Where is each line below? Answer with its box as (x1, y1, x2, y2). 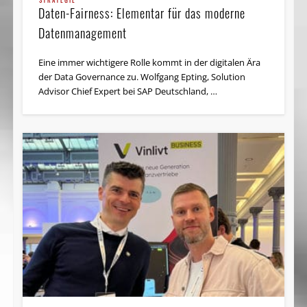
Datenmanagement (38, 23, 127, 42)
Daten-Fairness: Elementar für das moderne (38, 3, 246, 22)
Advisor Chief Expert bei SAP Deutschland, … (38, 84, 218, 97)
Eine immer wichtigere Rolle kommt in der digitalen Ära (38, 56, 261, 69)
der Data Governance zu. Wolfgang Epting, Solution (38, 70, 246, 83)
